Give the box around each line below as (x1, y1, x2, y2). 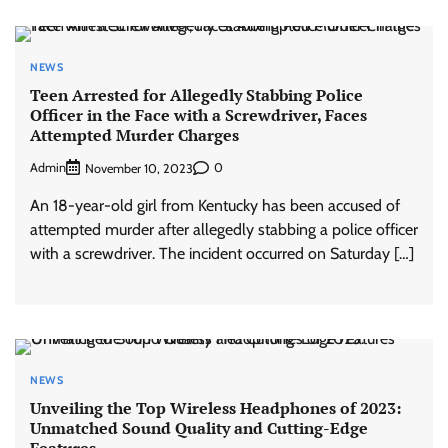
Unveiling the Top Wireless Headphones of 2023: (30, 396, 401, 419)
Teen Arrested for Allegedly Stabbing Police (30, 84, 363, 107)
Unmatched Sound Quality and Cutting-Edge (30, 416, 368, 439)
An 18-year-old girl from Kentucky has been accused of (30, 195, 400, 215)
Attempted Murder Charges (30, 124, 239, 147)
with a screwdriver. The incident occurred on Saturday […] (30, 243, 414, 263)
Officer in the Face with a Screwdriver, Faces (30, 104, 367, 127)
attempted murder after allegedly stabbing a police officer (30, 219, 418, 239)
